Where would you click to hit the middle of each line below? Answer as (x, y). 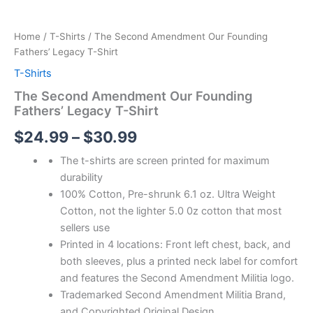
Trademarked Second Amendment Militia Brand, (173, 295)
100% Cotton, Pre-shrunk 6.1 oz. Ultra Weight (167, 195)
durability (81, 178)
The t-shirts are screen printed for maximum (165, 161)
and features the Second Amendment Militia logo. (177, 278)
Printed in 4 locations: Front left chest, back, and (175, 245)
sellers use (85, 228)
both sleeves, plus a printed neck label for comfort (179, 262)
